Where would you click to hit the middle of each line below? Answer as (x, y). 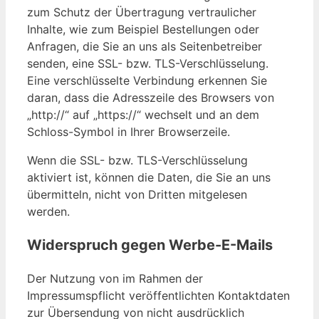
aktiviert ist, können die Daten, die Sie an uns (149, 178)
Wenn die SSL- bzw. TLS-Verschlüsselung (137, 161)
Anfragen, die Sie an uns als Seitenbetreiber (145, 47)
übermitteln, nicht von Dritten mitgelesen (137, 195)
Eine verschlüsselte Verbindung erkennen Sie (147, 81)
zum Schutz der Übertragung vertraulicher (142, 12)
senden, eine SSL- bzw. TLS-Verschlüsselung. (148, 64)
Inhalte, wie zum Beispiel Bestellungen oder (143, 30)
